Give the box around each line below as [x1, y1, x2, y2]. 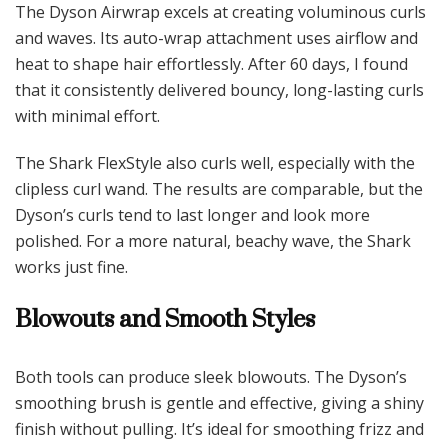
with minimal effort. [15, 105, 160, 128]
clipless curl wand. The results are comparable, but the [15, 178, 423, 201]
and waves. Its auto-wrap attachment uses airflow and [15, 27, 418, 50]
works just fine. [15, 256, 128, 279]
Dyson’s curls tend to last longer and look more [15, 204, 370, 227]
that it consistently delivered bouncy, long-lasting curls [15, 79, 424, 102]
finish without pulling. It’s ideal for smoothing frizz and [15, 418, 424, 441]
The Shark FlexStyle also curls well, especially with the [15, 152, 415, 175]
